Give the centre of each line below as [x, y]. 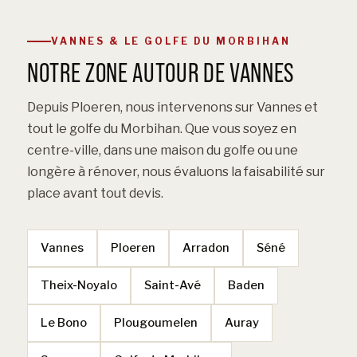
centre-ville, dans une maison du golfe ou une [163, 150]
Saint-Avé [173, 285]
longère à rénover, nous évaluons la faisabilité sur [176, 171]
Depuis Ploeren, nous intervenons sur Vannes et [173, 107]
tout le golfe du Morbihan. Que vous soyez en [162, 128]
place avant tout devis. [95, 193]
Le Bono [64, 322]
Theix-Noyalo [79, 285]
